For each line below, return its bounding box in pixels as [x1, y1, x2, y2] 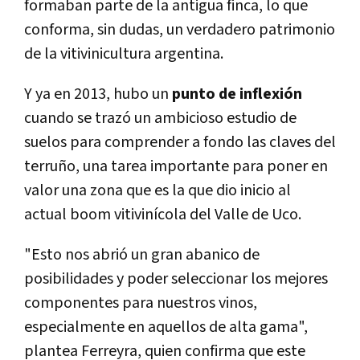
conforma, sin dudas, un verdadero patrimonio [24, 19, 335, 41]
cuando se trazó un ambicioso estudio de [24, 108, 297, 129]
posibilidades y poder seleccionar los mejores [24, 268, 328, 290]
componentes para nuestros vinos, [24, 292, 257, 314]
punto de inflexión [169, 84, 302, 105]
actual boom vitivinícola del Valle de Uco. [24, 204, 301, 226]
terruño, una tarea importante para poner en [24, 156, 328, 178]
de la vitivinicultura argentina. [24, 43, 223, 65]
